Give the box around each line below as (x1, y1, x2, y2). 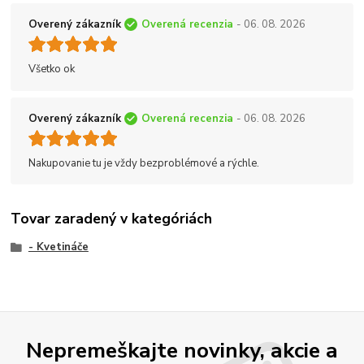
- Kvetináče (28, 240, 89, 255)
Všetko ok (28, 62, 75, 77)
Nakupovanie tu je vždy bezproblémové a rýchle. (28, 155, 259, 171)
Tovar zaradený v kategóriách (11, 209, 213, 229)
